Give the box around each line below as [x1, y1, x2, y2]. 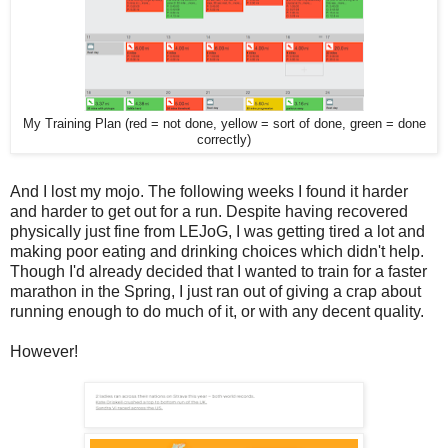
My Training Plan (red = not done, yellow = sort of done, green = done [22, 116, 426, 131]
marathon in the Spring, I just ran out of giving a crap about [10, 282, 421, 300]
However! [10, 342, 78, 360]
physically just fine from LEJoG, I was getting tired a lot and [10, 222, 425, 240]
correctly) [197, 132, 251, 147]
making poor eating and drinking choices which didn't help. [10, 242, 424, 260]
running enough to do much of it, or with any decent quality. [10, 302, 424, 320]
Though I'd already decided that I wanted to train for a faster [10, 262, 427, 280]
